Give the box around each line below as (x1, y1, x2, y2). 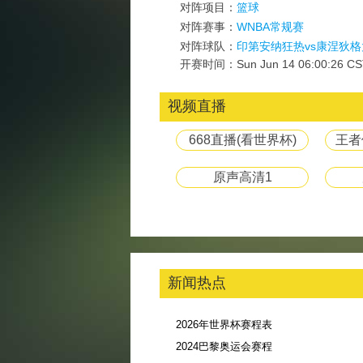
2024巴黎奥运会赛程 (176, 340, 272, 352)
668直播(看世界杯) (188, 133, 297, 147)
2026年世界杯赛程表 (176, 318, 272, 331)
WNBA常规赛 (237, 20, 304, 33)
